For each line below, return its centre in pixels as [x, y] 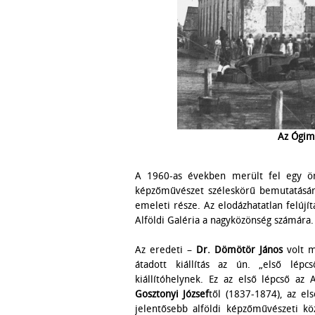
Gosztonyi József [172, 295]
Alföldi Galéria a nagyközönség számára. [224, 221]
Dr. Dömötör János [239, 250]
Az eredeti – [166, 250]
